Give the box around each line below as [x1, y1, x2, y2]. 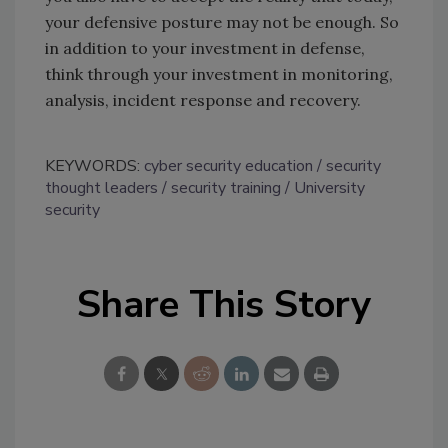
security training [171, 176, 281, 199]
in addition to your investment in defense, [45, 37, 365, 58]
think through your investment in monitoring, [45, 63, 393, 84]
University [294, 176, 365, 199]
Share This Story [77, 278, 371, 330]
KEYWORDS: [45, 154, 144, 177]
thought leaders [45, 176, 158, 199]
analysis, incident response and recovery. [45, 89, 361, 110]
